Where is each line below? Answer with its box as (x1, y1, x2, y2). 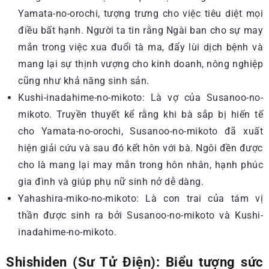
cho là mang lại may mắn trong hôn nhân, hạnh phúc (18, 159, 263, 171)
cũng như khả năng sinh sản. (18, 75, 150, 86)
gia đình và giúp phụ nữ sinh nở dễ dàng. (18, 176, 204, 187)
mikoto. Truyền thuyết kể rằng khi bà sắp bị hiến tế (18, 109, 263, 120)
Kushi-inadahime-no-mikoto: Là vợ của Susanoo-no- (18, 92, 263, 103)
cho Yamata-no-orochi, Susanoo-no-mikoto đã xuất (18, 125, 263, 137)
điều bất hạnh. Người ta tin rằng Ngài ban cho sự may (18, 25, 263, 36)
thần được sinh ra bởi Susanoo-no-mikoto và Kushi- (18, 210, 263, 221)
